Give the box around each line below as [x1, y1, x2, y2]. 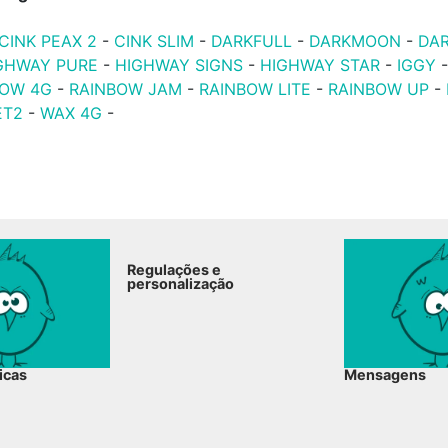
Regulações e [127, 261, 222, 278]
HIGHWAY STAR [260, 55, 386, 75]
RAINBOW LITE [199, 79, 317, 99]
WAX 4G [40, 103, 103, 123]
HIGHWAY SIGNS [115, 55, 244, 75]
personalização [127, 275, 235, 292]
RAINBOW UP [328, 79, 430, 99]
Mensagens [343, 366, 426, 384]
